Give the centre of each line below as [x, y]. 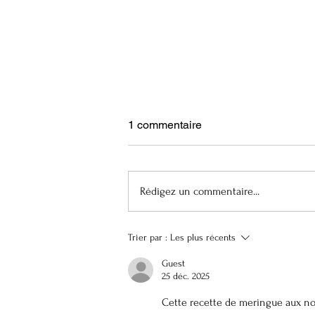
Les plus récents [203, 237]
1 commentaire [165, 125]
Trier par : [148, 237]
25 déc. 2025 [186, 276]
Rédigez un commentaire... [200, 191]
